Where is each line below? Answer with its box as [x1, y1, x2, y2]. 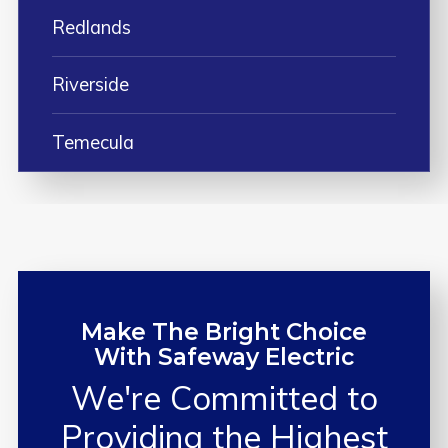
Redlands [51, 15, 131, 39]
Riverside [51, 73, 129, 97]
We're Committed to [70, 377, 378, 419]
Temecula [51, 130, 134, 154]
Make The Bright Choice [81, 318, 367, 347]
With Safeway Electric [94, 343, 354, 372]
